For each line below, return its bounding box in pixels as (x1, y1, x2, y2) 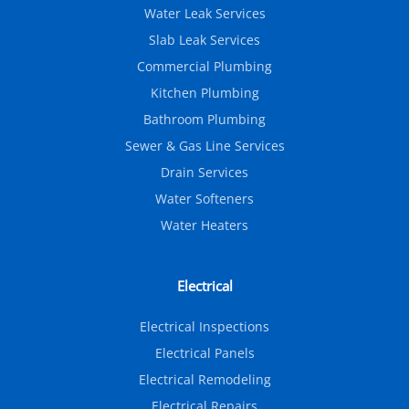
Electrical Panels (154, 344, 255, 362)
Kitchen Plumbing (150, 84, 259, 102)
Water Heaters (161, 216, 248, 235)
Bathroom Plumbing (143, 110, 266, 129)
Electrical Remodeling (138, 371, 271, 389)
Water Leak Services (143, 5, 266, 23)
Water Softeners (155, 190, 254, 208)
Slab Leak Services (149, 31, 260, 49)
